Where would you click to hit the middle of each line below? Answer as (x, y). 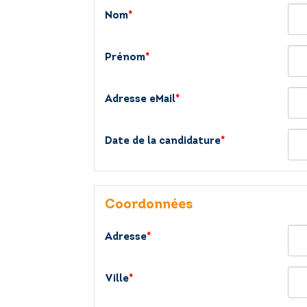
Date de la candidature (163, 142)
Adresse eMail (140, 100)
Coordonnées (149, 205)
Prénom (125, 58)
